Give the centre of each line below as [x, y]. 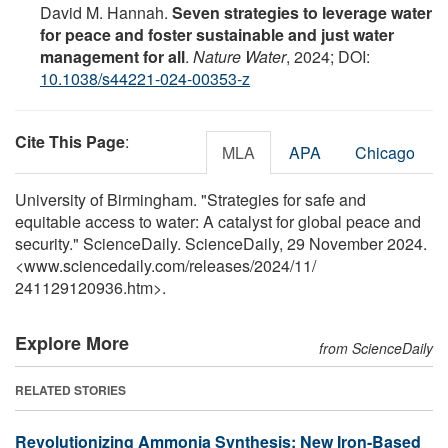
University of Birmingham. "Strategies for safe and [190, 199]
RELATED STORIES [70, 389]
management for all [112, 56]
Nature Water [239, 56]
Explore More [72, 342]
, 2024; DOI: [328, 56]
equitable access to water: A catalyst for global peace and [218, 221]
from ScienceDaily [376, 347]
